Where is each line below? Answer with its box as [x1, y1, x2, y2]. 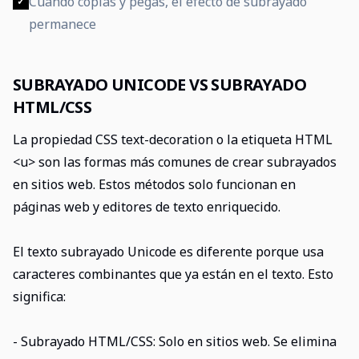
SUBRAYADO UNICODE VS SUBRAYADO [13, 74, 306, 95]
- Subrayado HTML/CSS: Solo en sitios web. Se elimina [13, 333, 337, 350]
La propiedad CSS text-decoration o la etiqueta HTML [13, 131, 333, 148]
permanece [29, 15, 96, 33]
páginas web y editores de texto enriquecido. [13, 198, 280, 216]
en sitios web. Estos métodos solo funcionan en [13, 175, 296, 193]
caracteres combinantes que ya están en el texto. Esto [13, 265, 333, 283]
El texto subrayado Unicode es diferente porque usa [13, 243, 324, 260]
